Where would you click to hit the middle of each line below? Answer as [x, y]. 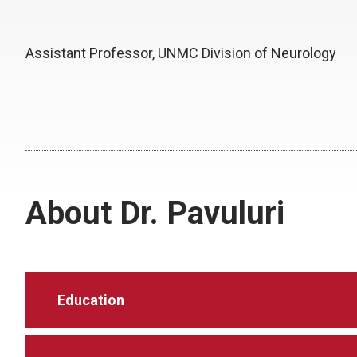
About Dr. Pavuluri [155, 213]
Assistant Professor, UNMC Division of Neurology [181, 53]
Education [91, 300]
